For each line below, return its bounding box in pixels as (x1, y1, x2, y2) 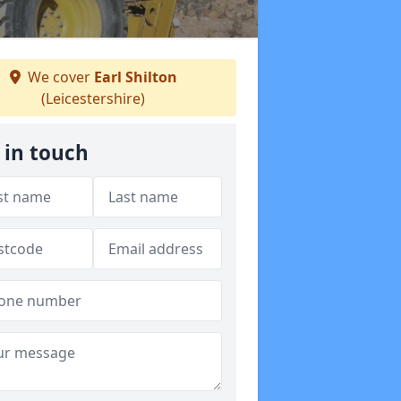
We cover (23, 67, 94, 87)
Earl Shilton (93, 67, 177, 87)
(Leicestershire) (41, 89, 145, 108)
